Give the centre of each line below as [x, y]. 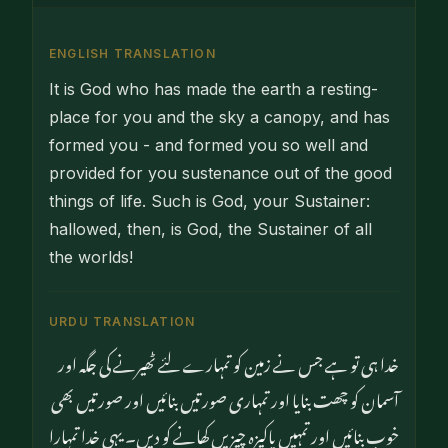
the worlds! [91, 257]
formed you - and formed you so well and [208, 145]
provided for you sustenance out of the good [220, 173]
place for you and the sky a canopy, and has [219, 117]
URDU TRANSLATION [122, 322]
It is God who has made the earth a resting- [213, 89]
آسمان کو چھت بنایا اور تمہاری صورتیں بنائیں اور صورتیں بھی [225, 397]
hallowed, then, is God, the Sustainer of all [210, 229]
